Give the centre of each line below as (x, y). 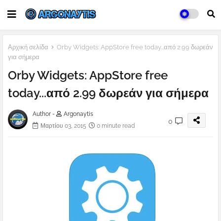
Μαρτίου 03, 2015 (63, 126)
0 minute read (116, 126)
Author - (44, 114)
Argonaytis (78, 114)
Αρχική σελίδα (28, 47)
